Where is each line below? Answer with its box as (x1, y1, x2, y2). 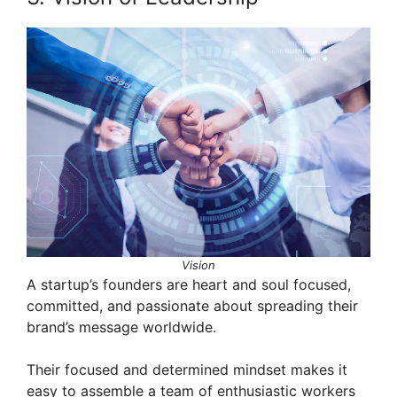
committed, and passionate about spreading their (27, 296, 358, 315)
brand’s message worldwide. (27, 317, 216, 336)
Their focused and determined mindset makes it (27, 360, 347, 378)
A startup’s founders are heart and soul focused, (27, 275, 351, 293)
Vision (182, 257, 215, 272)
